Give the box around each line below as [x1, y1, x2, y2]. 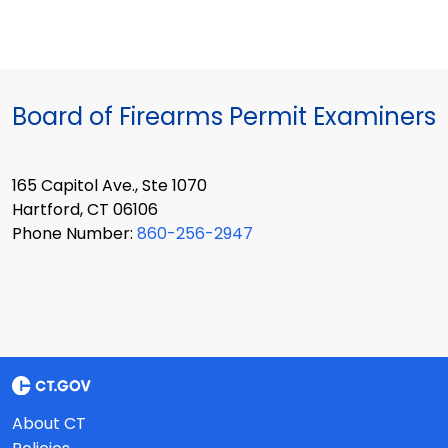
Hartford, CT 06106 [12, 197, 158, 221]
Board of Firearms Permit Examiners [12, 99, 436, 133]
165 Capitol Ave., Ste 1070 [12, 173, 207, 197]
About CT [12, 412, 86, 436]
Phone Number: [12, 221, 137, 245]
